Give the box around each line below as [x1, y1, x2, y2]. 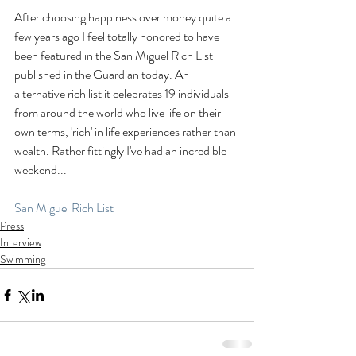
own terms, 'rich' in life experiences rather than [14, 122, 238, 141]
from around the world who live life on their [14, 103, 223, 122]
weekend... [14, 161, 67, 180]
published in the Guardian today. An [14, 65, 192, 84]
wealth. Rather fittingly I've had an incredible [14, 141, 229, 161]
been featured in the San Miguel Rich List [14, 46, 215, 65]
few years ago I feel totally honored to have [14, 27, 222, 46]
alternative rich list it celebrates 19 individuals [14, 84, 231, 103]
